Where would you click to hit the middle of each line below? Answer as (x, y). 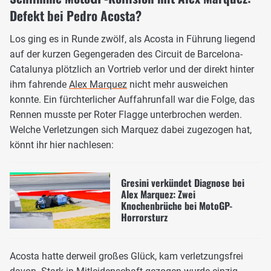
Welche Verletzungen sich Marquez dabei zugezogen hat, (131, 129)
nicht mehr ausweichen (178, 84)
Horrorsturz (144, 217)
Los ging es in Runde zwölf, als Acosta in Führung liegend (132, 39)
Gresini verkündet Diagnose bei (182, 183)
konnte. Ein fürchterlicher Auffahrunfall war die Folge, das (132, 99)
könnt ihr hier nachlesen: (62, 145)
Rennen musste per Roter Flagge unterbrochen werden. (126, 114)
